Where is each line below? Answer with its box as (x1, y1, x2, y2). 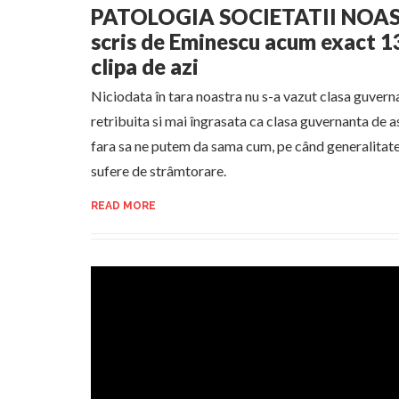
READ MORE (91, 199, 156, 212)
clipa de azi (91, 53, 199, 79)
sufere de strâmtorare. (91, 162, 226, 179)
